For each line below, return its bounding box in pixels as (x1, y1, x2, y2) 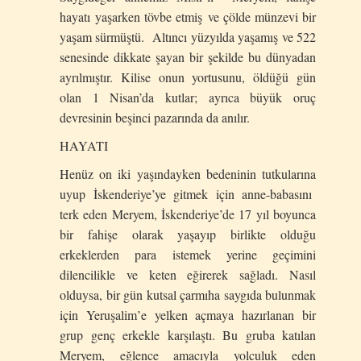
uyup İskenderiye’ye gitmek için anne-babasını (60, 185, 316, 203)
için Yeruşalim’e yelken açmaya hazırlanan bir (60, 306, 316, 324)
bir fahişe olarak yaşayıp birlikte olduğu (60, 226, 316, 243)
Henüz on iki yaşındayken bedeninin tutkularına (60, 165, 316, 183)
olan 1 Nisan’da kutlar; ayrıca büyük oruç (60, 89, 316, 106)
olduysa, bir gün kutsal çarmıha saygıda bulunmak (60, 286, 316, 304)
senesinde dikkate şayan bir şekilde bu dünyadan (60, 48, 316, 66)
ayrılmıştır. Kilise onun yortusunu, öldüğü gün (60, 68, 316, 86)
